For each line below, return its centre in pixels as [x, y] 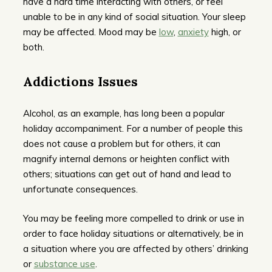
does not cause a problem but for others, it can [121, 144]
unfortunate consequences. [80, 189]
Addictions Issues [80, 81]
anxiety [193, 32]
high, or [225, 32]
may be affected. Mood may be [91, 32]
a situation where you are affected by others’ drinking [135, 248]
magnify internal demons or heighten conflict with [126, 159]
